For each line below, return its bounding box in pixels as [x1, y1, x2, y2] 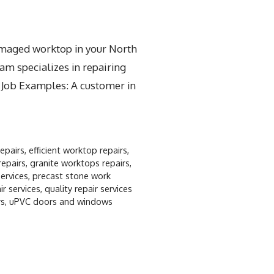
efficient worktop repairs [29, 144, 128, 155]
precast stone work [32, 169, 111, 181]
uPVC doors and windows [9, 195, 113, 207]
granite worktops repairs [30, 157, 130, 168]
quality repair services [45, 182, 132, 194]
